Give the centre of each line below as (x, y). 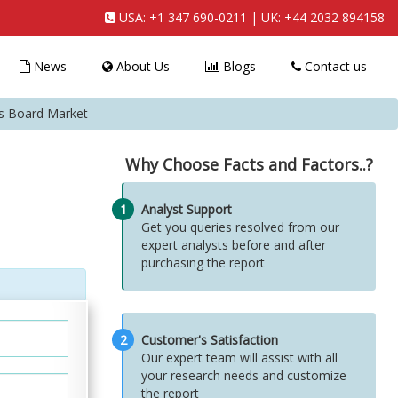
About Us (141, 66)
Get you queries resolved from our (240, 227)
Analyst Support (187, 209)
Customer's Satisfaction (210, 340)
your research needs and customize (244, 375)
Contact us (334, 66)
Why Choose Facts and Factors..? (249, 164)
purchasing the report (203, 263)
